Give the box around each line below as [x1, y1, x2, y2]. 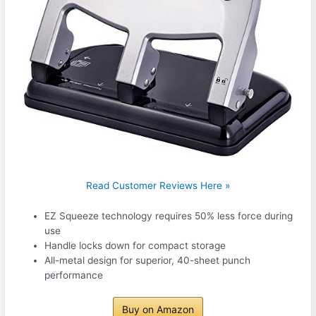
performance [44, 269, 104, 281]
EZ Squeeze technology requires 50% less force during [44, 209, 293, 221]
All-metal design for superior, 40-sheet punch [44, 254, 251, 266]
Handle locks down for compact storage [44, 239, 226, 251]
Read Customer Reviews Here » [86, 180, 230, 192]
